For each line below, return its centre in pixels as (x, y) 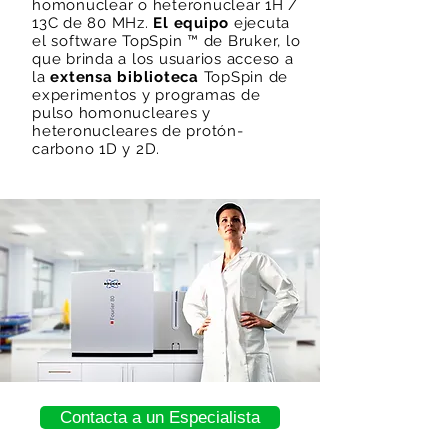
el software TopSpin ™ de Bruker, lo (166, 41)
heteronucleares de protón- (138, 131)
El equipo (191, 23)
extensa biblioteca (124, 77)
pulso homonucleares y (121, 113)
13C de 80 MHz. (93, 23)
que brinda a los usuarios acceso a (163, 59)
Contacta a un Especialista (160, 417)
